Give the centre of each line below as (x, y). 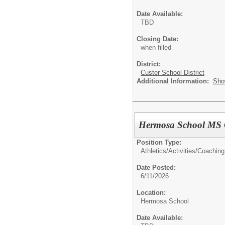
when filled (156, 48)
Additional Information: (175, 81)
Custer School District (173, 73)
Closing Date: (157, 39)
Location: (151, 193)
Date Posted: (156, 167)
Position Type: (159, 142)
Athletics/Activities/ (169, 151)
